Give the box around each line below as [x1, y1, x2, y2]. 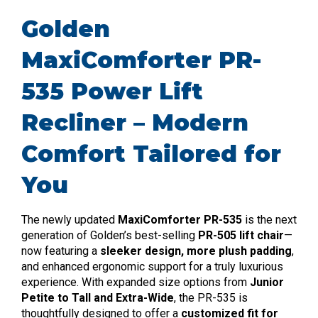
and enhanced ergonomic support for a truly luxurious [21, 259, 283, 273]
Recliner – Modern [21, 108, 248, 136]
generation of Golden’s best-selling [21, 228, 198, 242]
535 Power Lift [21, 77, 203, 105]
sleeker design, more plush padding [100, 243, 292, 258]
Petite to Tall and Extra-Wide [21, 290, 174, 305]
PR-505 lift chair [198, 228, 284, 242]
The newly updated [21, 212, 118, 226]
